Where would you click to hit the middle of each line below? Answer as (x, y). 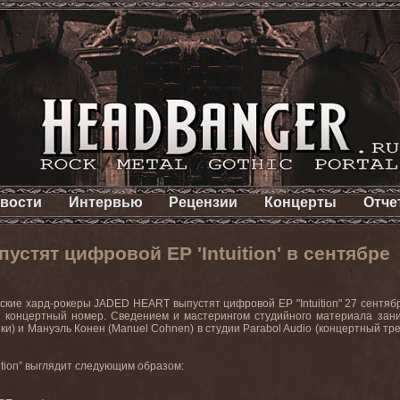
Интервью (105, 202)
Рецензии (204, 202)
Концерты (301, 202)
